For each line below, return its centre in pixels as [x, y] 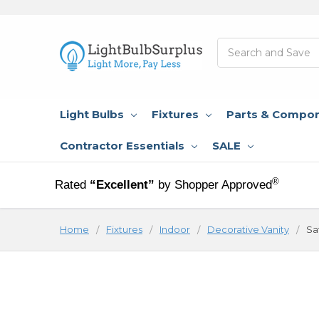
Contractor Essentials [122, 145]
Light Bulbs [92, 114]
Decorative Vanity [248, 229]
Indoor [175, 229]
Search [234, 45]
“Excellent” [122, 184]
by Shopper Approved [215, 184]
